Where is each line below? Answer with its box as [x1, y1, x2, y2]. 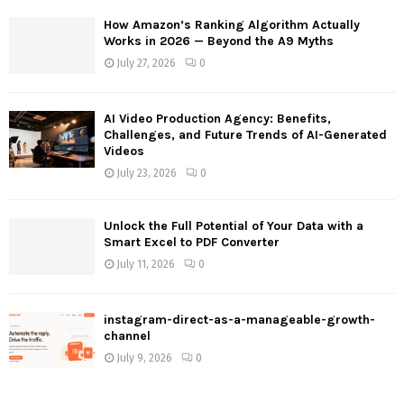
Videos [104, 142, 144, 159]
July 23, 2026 [116, 166, 177, 179]
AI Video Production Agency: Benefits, [104, 110, 331, 126]
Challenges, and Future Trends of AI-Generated [104, 126, 387, 142]
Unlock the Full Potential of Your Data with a [104, 217, 363, 234]
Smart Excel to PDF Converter [104, 234, 280, 250]
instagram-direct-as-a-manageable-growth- [104, 312, 375, 328]
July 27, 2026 [116, 56, 176, 69]
